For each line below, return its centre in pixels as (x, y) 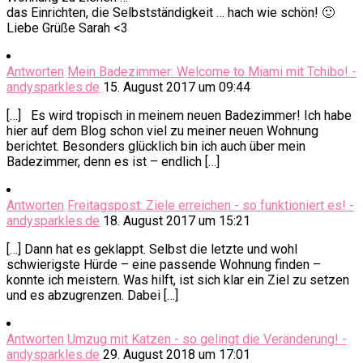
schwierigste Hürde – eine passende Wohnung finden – (164, 265)
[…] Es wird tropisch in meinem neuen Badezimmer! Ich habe (179, 116)
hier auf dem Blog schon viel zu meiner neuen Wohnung (162, 131)
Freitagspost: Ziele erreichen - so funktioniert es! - (211, 206)
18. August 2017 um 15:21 (177, 221)
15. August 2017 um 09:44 (177, 88)
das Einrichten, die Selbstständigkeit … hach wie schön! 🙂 (171, 13)
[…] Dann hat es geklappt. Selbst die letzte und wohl (152, 250)
